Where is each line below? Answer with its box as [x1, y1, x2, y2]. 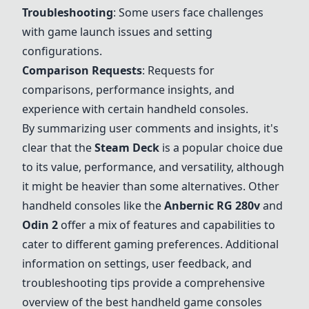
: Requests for [142, 63, 215, 78]
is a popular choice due [159, 140, 283, 155]
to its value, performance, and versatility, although [22, 159, 284, 175]
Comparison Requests [22, 63, 142, 78]
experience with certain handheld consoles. [22, 101, 248, 117]
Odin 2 [22, 217, 58, 232]
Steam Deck [94, 140, 159, 155]
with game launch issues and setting [22, 24, 212, 39]
